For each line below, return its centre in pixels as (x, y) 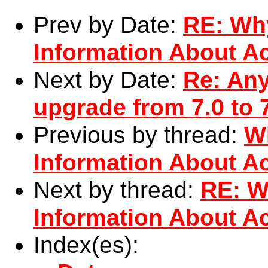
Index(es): (86, 245)
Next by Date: (108, 80)
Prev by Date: (108, 25)
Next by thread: (117, 190)
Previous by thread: (139, 135)
